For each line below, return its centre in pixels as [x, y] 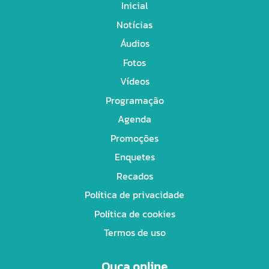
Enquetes [134, 157]
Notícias [134, 24]
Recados [134, 176]
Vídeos [134, 81]
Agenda [134, 119]
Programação [134, 100]
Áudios [134, 44]
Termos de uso [134, 233]
